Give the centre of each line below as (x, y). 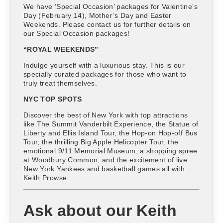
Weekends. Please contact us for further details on (107, 24)
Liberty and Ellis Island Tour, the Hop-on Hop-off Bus (111, 133)
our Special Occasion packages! (77, 33)
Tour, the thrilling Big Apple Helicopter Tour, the (101, 142)
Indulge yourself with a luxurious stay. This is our (104, 65)
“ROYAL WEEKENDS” (61, 49)
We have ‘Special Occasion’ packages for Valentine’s (111, 6)
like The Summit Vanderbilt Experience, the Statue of (111, 124)
